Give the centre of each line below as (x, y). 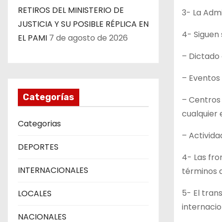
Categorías (49, 97)
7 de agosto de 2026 (88, 38)
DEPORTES (38, 147)
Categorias (39, 124)
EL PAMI (32, 38)
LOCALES (35, 194)
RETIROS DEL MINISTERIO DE (71, 10)
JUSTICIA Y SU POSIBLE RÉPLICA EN (83, 24)
